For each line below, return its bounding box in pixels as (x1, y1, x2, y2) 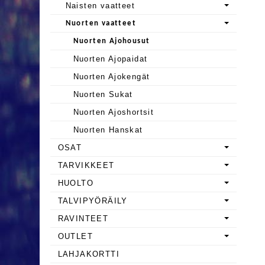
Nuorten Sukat (73, 89, 133, 99)
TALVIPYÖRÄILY (57, 196, 128, 205)
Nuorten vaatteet (65, 19, 137, 27)
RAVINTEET (57, 214, 109, 223)
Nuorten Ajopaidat (73, 54, 148, 63)
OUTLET (57, 231, 93, 241)
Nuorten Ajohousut (73, 37, 150, 45)
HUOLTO (57, 178, 94, 188)
